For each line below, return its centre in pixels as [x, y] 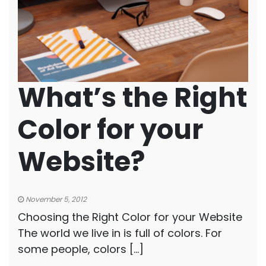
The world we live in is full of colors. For [120, 233]
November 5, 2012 [55, 199]
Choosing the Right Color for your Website [130, 217]
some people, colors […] [81, 249]
